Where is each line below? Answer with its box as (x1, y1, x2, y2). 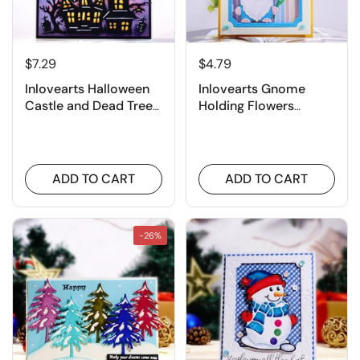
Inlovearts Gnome (198, 80, 305, 98)
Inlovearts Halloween (25, 80, 149, 98)
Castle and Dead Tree (25, 97, 153, 115)
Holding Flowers (198, 97, 294, 115)
